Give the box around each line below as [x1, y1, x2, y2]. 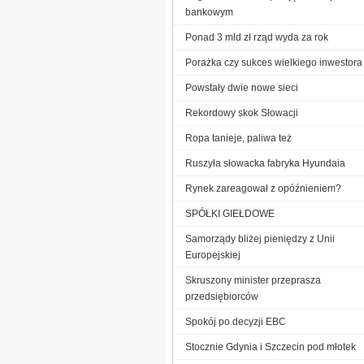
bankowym [185, 6, 233, 18]
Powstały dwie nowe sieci [185, 81, 298, 93]
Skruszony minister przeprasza [185, 274, 321, 286]
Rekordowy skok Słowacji [185, 106, 298, 119]
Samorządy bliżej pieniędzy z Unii [185, 232, 335, 245]
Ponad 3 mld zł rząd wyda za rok [185, 31, 328, 43]
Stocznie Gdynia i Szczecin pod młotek [185, 340, 356, 353]
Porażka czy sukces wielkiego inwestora [185, 56, 362, 68]
